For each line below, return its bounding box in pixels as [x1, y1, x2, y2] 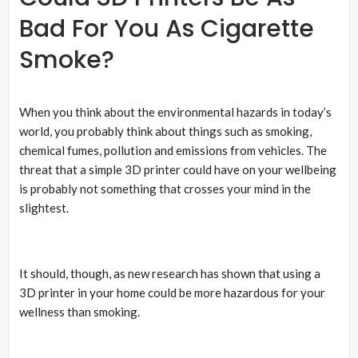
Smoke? [19, 42, 114, 77]
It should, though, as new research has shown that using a [19, 265, 320, 280]
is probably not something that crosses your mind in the [19, 181, 311, 196]
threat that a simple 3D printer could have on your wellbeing [19, 161, 336, 177]
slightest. [19, 200, 69, 215]
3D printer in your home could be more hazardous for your [19, 284, 325, 300]
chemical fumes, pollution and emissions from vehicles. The [19, 142, 327, 157]
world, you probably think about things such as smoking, [19, 123, 312, 138]
